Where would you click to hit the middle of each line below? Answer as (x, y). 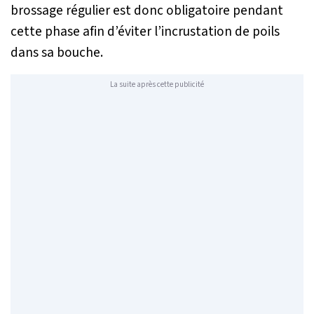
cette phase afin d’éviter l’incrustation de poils (145, 31)
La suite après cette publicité (157, 85)
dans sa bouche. (57, 52)
